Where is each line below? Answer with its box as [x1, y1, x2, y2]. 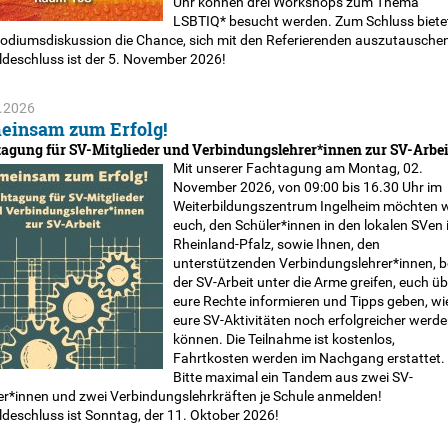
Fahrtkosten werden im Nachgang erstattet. [172, 350, 445, 366]
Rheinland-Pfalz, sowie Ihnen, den [172, 236, 380, 252]
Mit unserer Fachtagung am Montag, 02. [172, 160, 423, 176]
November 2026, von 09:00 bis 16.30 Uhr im [172, 179, 442, 195]
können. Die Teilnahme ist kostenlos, [172, 331, 395, 347]
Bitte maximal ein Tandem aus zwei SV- [172, 369, 413, 385]
